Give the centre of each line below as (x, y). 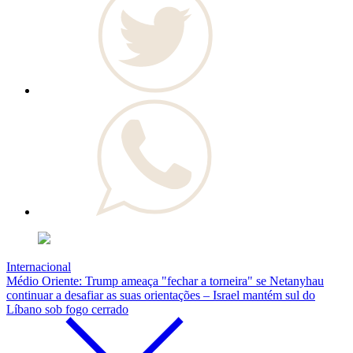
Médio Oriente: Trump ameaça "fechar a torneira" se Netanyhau (165, 281)
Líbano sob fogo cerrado (67, 310)
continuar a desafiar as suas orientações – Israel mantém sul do (161, 295)
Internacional (39, 267)
